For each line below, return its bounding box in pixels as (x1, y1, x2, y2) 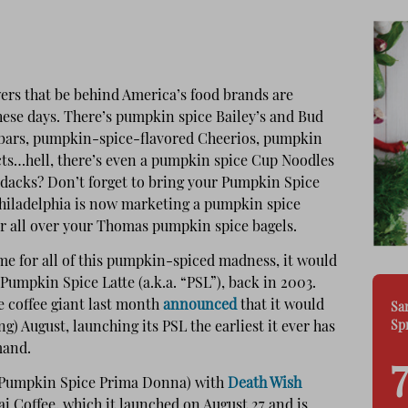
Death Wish (228, 377, 301, 393)
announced (163, 298, 237, 313)
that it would (237, 298, 324, 313)
